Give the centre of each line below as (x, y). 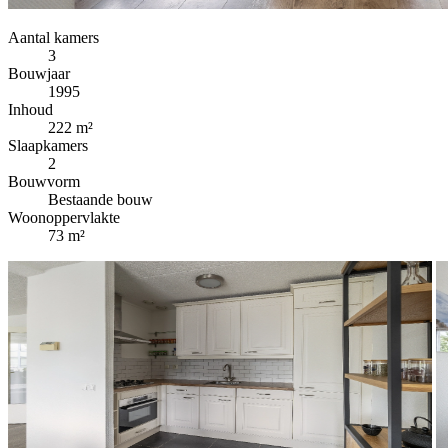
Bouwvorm (44, 181)
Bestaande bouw (100, 199)
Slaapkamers (48, 145)
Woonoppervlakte (64, 217)
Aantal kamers (53, 37)
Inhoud (30, 109)
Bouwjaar (39, 73)
